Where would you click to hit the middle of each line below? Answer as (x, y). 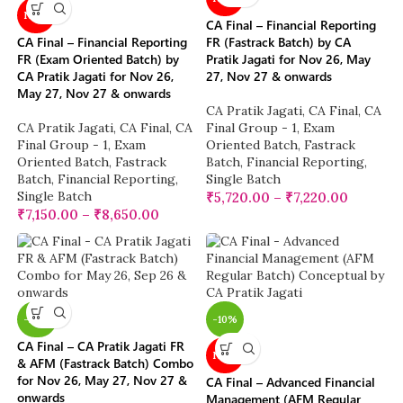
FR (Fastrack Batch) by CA (278, 42)
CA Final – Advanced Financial (291, 382)
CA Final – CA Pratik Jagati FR (101, 346)
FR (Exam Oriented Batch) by (99, 59)
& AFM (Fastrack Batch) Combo (106, 363)
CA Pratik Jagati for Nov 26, (96, 76)
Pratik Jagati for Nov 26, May (288, 59)
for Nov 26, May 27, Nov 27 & (103, 381)
